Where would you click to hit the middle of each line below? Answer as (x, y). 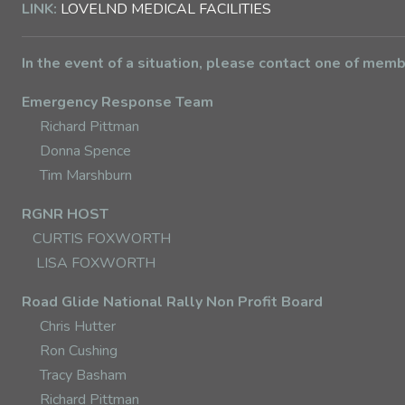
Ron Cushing (79, 351)
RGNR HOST (65, 214)
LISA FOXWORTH (96, 263)
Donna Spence (85, 151)
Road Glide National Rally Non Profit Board (172, 302)
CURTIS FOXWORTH (96, 239)
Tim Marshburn (86, 175)
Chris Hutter (78, 326)
